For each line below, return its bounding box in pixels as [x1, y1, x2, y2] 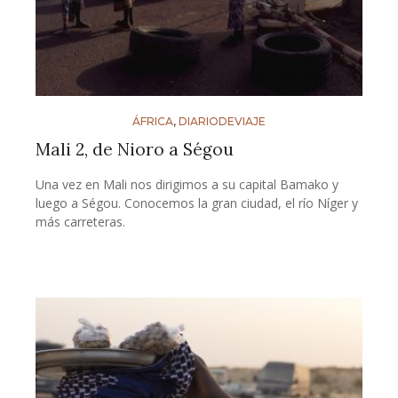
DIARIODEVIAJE [179, 114, 266, 128]
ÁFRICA [132, 114, 173, 128]
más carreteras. [36, 212, 125, 230]
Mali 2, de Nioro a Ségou [36, 138, 234, 160]
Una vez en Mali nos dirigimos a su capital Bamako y [36, 175, 338, 193]
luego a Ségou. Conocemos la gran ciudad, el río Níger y [36, 194, 358, 211]
